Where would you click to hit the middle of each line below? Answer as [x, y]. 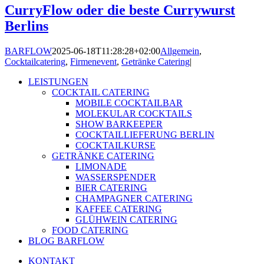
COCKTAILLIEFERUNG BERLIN [145, 134]
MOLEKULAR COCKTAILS [134, 113]
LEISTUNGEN [58, 81]
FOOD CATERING [90, 230]
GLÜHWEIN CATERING [126, 219]
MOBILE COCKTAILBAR [129, 103]
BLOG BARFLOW [66, 240]
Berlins [27, 26]
